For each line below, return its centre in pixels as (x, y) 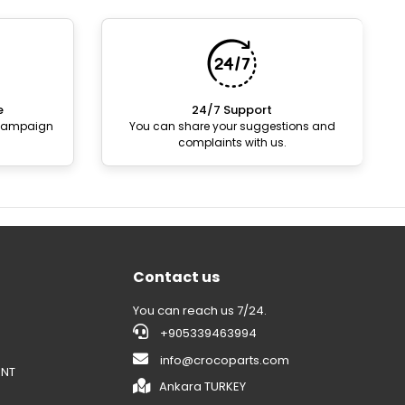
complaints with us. (232, 142)
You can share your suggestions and (232, 126)
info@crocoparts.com (225, 360)
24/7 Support (232, 110)
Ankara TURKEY (203, 386)
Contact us (177, 277)
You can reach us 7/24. (200, 311)
